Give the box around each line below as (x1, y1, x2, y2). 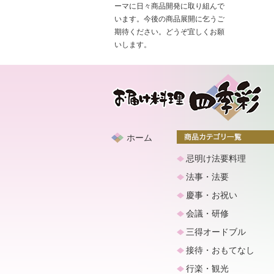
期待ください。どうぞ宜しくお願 (114, 28, 224, 36)
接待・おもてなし (186, 245, 254, 255)
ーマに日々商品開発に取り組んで (114, 2, 224, 10)
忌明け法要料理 (186, 154, 246, 163)
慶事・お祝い (186, 190, 237, 200)
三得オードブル (186, 227, 246, 237)
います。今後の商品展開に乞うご (114, 15, 224, 23)
